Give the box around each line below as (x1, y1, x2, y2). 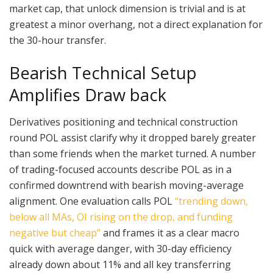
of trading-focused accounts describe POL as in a (9, 163, 232, 177)
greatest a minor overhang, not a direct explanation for (9, 18, 263, 32)
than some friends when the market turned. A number (9, 147, 256, 161)
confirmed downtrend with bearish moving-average (9, 179, 244, 193)
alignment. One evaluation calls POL (9, 194, 175, 208)
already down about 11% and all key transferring (9, 258, 231, 272)
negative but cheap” (9, 226, 101, 240)
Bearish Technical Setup (9, 61, 197, 84)
